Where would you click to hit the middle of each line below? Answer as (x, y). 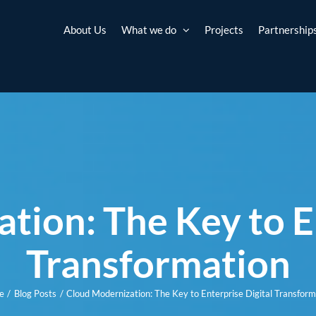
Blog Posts (35, 293)
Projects (224, 29)
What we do (149, 29)
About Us (85, 29)
